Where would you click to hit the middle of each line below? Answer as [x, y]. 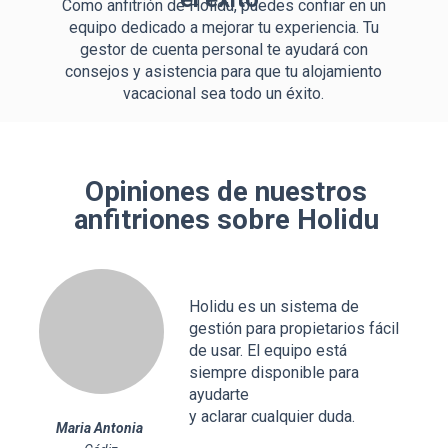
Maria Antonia [99, 428]
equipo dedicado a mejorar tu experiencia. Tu [223, 27]
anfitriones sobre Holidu [226, 219]
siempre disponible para [274, 372]
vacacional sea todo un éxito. [223, 93]
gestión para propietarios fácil [294, 328]
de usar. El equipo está [268, 350]
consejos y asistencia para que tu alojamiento [223, 71]
